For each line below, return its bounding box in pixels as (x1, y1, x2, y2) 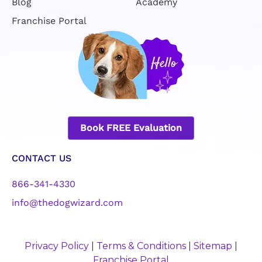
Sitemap (194, 240, 232, 252)
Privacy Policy (25, 240, 89, 252)
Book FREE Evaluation (80, 122, 182, 134)
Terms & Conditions (96, 240, 186, 252)
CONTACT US (11, 153, 71, 164)
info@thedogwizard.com (11, 197, 123, 209)
